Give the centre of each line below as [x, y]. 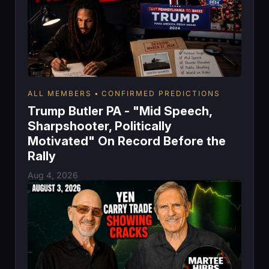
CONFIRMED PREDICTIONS [161, 93]
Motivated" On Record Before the [127, 141]
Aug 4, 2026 [53, 175]
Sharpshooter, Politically [100, 126]
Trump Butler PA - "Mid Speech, [120, 111]
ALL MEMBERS [60, 93]
